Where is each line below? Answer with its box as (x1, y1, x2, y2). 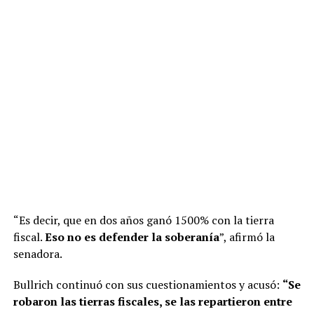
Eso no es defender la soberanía (44, 229, 219, 245)
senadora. (13, 246, 62, 262)
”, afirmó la (219, 229, 275, 245)
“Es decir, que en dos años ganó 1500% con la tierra (13, 212, 274, 228)
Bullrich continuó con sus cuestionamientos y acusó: (13, 277, 282, 293)
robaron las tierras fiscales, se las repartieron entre (13, 294, 292, 310)
